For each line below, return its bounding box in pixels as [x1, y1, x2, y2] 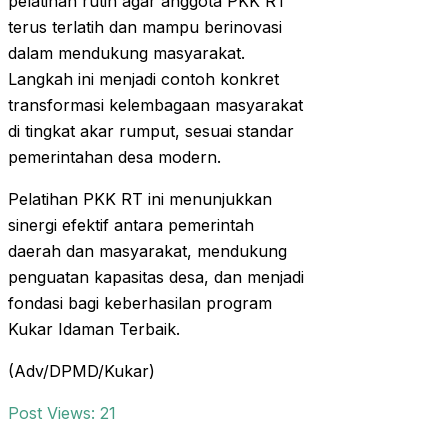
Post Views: [8, 403, 95, 424]
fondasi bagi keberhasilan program [8, 293, 272, 314]
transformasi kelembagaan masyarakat [8, 95, 303, 116]
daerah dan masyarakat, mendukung [8, 241, 287, 262]
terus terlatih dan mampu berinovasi [8, 17, 282, 38]
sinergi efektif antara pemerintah [8, 215, 254, 236]
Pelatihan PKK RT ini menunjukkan [8, 189, 272, 210]
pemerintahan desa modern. [8, 147, 221, 168]
